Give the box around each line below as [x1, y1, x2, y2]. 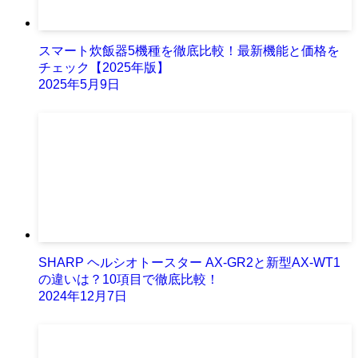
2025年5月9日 [38, 77, 120, 91]
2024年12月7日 [38, 288, 127, 303]
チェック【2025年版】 [38, 60, 169, 74]
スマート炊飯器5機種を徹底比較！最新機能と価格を [38, 43, 340, 58]
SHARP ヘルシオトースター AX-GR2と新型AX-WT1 [38, 255, 340, 269]
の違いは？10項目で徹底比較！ [38, 272, 219, 286]
